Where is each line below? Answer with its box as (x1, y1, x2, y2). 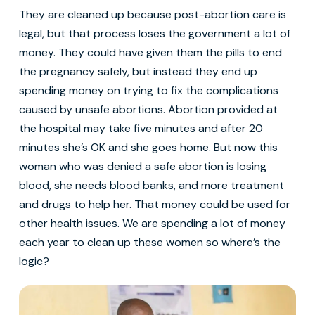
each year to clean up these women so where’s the (18, 234, 281, 250)
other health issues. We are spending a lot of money (18, 215, 285, 231)
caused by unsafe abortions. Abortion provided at (18, 101, 278, 117)
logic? (18, 253, 52, 269)
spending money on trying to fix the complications (18, 82, 278, 98)
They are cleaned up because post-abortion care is (18, 6, 286, 22)
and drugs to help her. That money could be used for (18, 196, 290, 212)
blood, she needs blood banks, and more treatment (18, 177, 284, 193)
